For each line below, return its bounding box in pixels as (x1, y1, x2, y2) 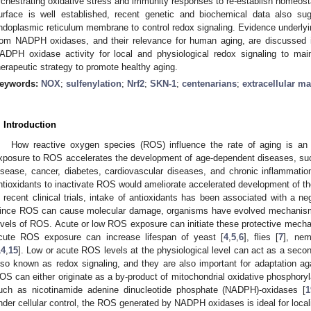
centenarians (182, 78, 237, 89)
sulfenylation (66, 78, 121, 89)
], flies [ (244, 231, 279, 242)
